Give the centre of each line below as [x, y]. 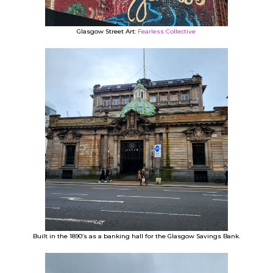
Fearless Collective [167, 31]
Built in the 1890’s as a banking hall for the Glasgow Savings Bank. [136, 236]
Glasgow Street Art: [108, 31]
